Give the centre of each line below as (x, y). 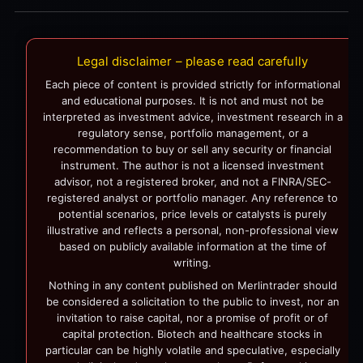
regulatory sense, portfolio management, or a (192, 132)
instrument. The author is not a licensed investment (193, 165)
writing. (193, 262)
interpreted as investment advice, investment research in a (192, 116)
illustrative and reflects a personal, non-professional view (192, 230)
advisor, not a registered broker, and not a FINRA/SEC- (192, 181)
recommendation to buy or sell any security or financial (193, 149)
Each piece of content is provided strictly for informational (192, 84)
